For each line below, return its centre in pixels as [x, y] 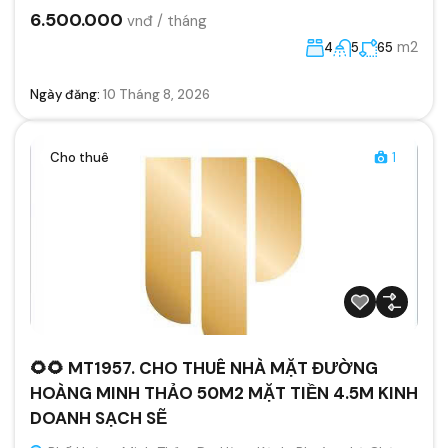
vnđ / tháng [167, 20]
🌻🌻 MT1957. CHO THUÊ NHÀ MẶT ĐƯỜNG [204, 367]
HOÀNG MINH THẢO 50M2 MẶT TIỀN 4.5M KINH [224, 392]
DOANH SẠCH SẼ [98, 417]
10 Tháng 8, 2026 [156, 94]
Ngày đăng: [66, 94]
